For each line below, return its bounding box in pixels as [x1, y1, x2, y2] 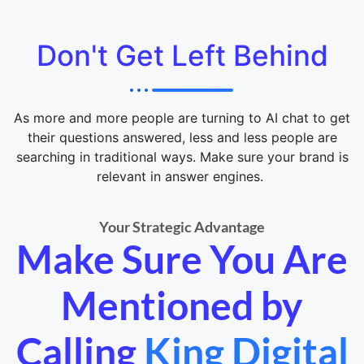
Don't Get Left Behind [36, 37, 328, 72]
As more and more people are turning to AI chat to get [14, 109, 350, 126]
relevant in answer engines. [97, 167, 267, 184]
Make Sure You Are [16, 235, 348, 282]
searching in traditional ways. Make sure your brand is [15, 148, 349, 165]
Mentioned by [61, 281, 303, 328]
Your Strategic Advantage [99, 217, 265, 236]
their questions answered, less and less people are [27, 128, 337, 145]
